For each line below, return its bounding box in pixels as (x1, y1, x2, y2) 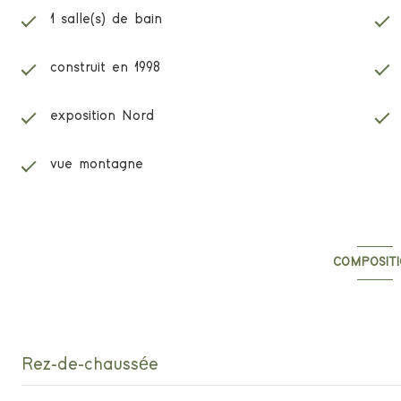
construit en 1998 (50, 60, 160, 74)
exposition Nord (50, 108, 154, 123)
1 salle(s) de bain (50, 12, 162, 26)
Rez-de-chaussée (21, 355, 158, 373)
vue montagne (50, 157, 143, 171)
